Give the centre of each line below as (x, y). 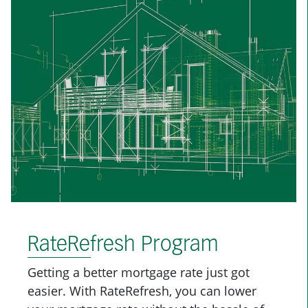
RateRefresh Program (123, 246)
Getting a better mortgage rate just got (139, 273)
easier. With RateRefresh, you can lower (142, 291)
